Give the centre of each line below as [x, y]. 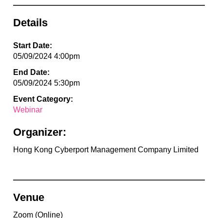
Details [30, 22]
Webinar [27, 109]
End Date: [31, 72]
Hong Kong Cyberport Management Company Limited [106, 149]
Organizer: [39, 132]
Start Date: [32, 45]
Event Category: [43, 99]
